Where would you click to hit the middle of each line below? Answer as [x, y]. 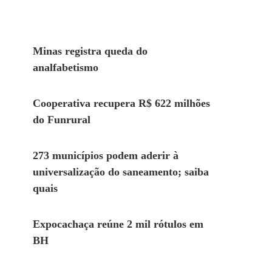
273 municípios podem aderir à [105, 156]
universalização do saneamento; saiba [121, 172]
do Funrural [63, 120]
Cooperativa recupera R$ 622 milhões [121, 104]
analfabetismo [67, 68]
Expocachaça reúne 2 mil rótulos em [118, 224]
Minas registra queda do [90, 51]
